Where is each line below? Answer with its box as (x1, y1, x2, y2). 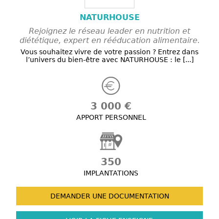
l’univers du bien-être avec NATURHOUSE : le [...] (25, 56, 194, 64)
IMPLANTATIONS (84, 169, 138, 177)
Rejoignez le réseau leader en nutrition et (29, 26, 190, 36)
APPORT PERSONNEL (76, 113, 146, 122)
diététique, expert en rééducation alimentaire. (19, 36, 200, 45)
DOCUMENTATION (106, 192, 169, 200)
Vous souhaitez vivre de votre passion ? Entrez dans (21, 48, 198, 56)
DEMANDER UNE (50, 192, 107, 200)
